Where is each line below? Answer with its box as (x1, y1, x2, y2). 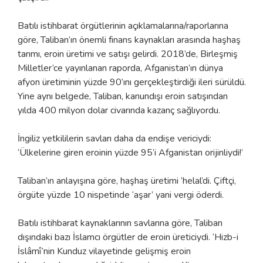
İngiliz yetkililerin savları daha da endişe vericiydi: (18, 131, 211, 145)
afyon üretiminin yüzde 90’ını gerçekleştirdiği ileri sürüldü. (18, 75, 246, 89)
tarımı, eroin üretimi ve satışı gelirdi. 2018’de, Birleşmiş (18, 47, 238, 60)
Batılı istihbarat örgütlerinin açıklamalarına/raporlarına (18, 19, 228, 32)
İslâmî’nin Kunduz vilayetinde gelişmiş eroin (18, 244, 191, 258)
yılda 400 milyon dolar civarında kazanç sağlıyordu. (18, 103, 222, 117)
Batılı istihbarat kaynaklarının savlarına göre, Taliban (18, 216, 222, 230)
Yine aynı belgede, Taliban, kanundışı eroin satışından (18, 89, 228, 103)
